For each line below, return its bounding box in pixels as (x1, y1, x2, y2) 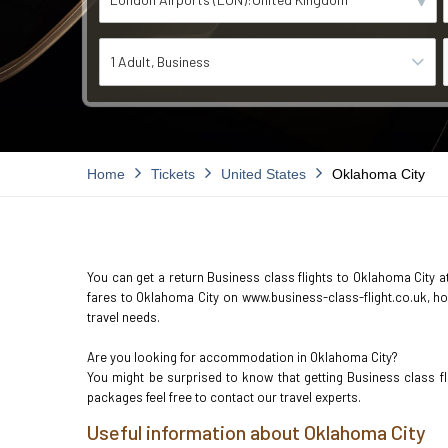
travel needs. (87, 309, 160, 325)
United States (221, 166, 306, 182)
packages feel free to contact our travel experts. (87, 389, 361, 405)
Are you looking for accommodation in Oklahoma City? (87, 349, 398, 365)
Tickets (151, 166, 195, 182)
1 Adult (110, 53, 151, 70)
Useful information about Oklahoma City (87, 420, 426, 444)
